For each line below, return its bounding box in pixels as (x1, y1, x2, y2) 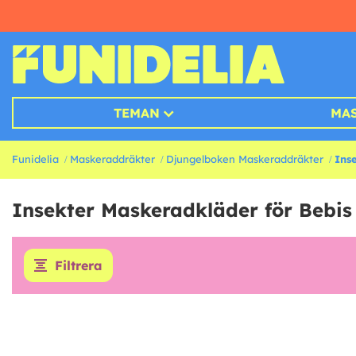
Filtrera (55, 257, 103, 274)
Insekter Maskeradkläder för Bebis (12, 198, 352, 222)
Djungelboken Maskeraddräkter (166, 153, 323, 166)
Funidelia (12, 153, 59, 166)
